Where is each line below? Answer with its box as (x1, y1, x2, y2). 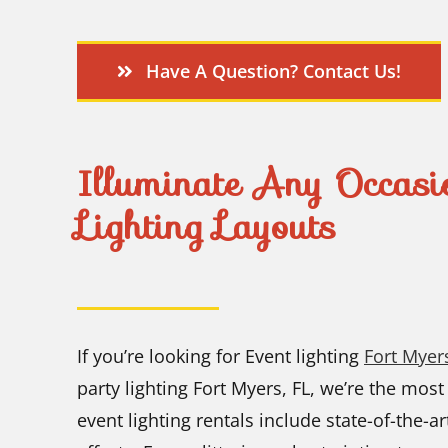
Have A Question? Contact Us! (145, 58, 401, 83)
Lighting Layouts (77, 197, 336, 255)
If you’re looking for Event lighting (77, 344, 364, 369)
